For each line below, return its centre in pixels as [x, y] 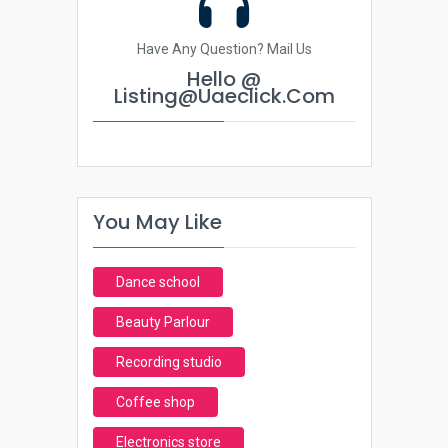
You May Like [157, 222]
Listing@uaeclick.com [224, 96]
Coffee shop [155, 402]
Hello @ [224, 79]
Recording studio [168, 362]
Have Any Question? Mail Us [224, 49]
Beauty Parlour [162, 322]
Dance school [157, 282]
